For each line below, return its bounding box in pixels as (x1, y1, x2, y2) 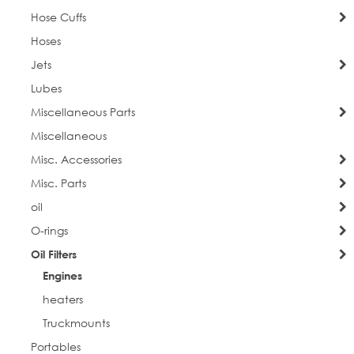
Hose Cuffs (30, 9, 86, 25)
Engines (42, 269, 82, 283)
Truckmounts (42, 315, 110, 331)
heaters (42, 292, 83, 307)
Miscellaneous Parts (30, 104, 135, 120)
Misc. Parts (30, 175, 86, 191)
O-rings (30, 223, 68, 239)
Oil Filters (30, 247, 77, 262)
